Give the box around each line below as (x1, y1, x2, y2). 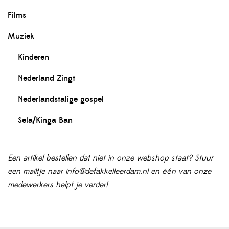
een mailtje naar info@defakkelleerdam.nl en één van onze (8, 166, 211, 177)
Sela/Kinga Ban (18, 115, 73, 126)
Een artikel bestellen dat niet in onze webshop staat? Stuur (8, 153, 213, 164)
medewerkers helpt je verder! (8, 179, 110, 190)
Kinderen (18, 52, 49, 63)
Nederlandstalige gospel (18, 94, 104, 105)
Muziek (8, 31, 34, 42)
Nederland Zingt (18, 73, 75, 84)
